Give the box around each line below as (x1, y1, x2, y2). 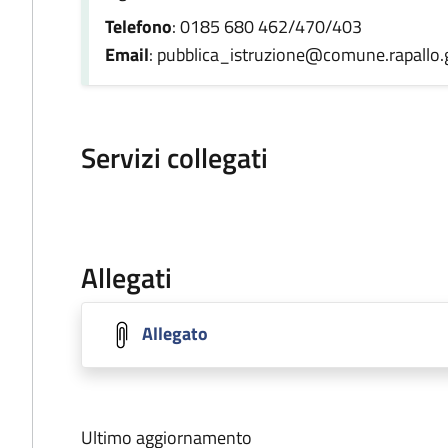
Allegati (81, 256, 172, 299)
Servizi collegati (81, 136, 268, 179)
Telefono (105, 13, 172, 40)
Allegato (142, 319, 208, 347)
